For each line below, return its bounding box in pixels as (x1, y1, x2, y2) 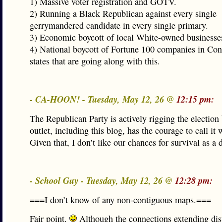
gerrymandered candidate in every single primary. (30, 19, 208, 31)
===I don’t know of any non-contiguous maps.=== (30, 194, 211, 206)
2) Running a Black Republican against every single (30, 7, 217, 19)
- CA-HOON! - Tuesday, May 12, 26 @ (30, 93, 176, 106)
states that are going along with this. (30, 55, 160, 67)
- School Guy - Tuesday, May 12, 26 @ (30, 174, 175, 187)
